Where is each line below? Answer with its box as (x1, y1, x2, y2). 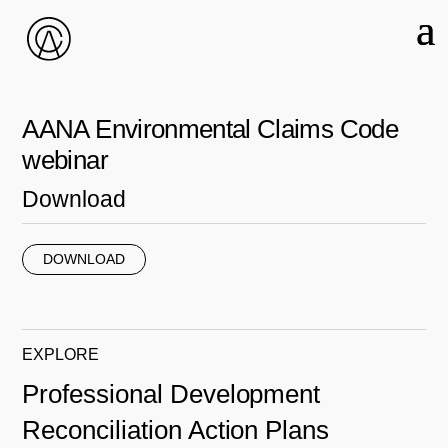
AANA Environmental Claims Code (22, 114, 398, 144)
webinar (22, 145, 108, 175)
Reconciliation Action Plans (22, 414, 330, 445)
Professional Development (22, 378, 321, 409)
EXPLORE (22, 345, 100, 363)
